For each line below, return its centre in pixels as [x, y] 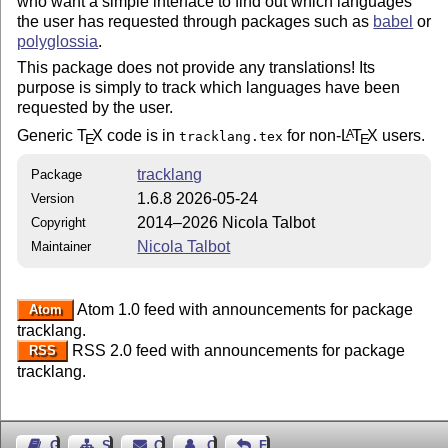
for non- [312, 136]
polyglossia [58, 41]
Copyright [59, 222]
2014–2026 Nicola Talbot [226, 222]
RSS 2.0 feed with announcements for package [236, 350]
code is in [141, 136]
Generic [47, 136]
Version [53, 198]
